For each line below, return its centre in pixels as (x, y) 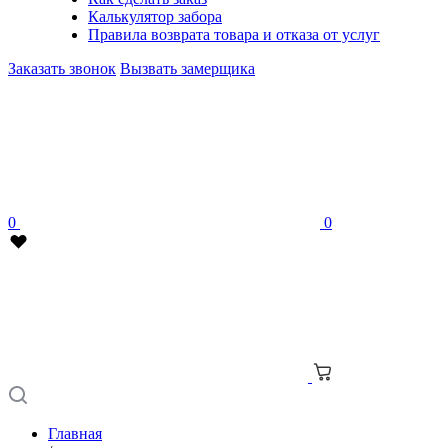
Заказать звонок (62, 68)
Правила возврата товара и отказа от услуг (234, 34)
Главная (75, 433)
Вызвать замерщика (187, 68)
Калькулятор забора (155, 16)
